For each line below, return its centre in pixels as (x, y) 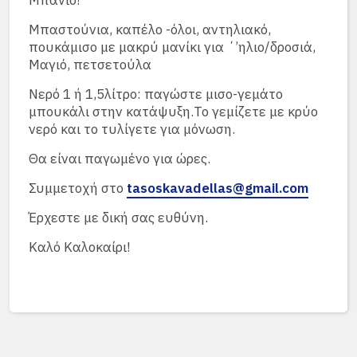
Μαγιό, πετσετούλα (90, 65)
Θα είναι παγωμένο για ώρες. (120, 159)
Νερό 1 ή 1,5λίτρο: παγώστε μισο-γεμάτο (156, 94)
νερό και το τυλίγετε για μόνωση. (132, 129)
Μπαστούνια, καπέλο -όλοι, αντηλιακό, (150, 29)
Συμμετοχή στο (78, 188)
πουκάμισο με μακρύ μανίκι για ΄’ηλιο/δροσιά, (172, 47)
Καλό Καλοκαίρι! (80, 247)
